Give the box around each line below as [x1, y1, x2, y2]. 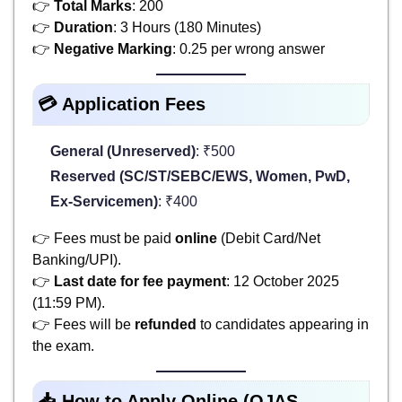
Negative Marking [54, 41, 172, 57]
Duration [54, 20, 113, 36]
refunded [135, 317, 197, 333]
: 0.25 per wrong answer [172, 41, 325, 57]
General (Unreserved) [50, 144, 196, 160]
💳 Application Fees [38, 94, 205, 115]
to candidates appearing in [197, 317, 369, 333]
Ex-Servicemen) [50, 194, 158, 210]
